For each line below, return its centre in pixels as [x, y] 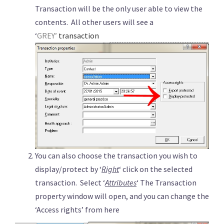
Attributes [121, 183]
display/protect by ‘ [68, 169]
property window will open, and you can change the [122, 196]
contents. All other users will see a [94, 22]
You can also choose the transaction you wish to [116, 156]
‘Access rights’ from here [77, 210]
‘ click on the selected [156, 169]
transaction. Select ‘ [70, 183]
